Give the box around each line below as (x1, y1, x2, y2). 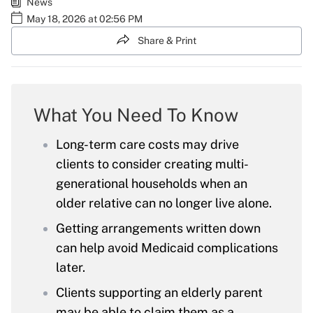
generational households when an (56, 176, 247, 191)
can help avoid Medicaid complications (56, 240, 278, 256)
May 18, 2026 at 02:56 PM (27, 13, 143, 24)
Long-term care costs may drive (56, 137, 239, 152)
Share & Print (138, 35, 196, 46)
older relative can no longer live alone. (56, 196, 272, 211)
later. (56, 260, 85, 275)
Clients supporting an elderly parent (56, 285, 263, 300)
